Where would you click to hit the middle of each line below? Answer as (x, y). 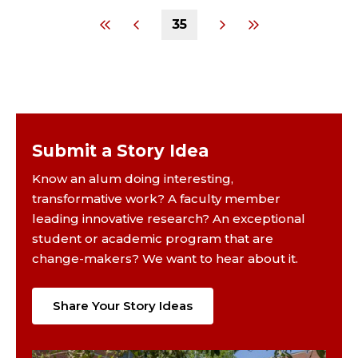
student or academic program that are (153, 238)
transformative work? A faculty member (156, 198)
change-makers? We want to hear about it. (165, 258)
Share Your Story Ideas (123, 305)
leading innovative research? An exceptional (169, 218)
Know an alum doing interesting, (133, 178)
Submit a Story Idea (120, 150)
